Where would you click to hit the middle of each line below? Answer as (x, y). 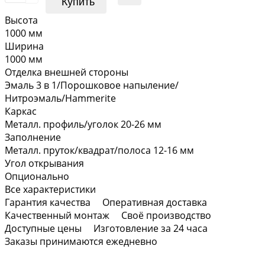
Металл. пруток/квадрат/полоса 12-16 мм (99, 150)
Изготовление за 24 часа (151, 228)
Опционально (37, 176)
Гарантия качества (48, 202)
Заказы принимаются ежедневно (81, 241)
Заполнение (33, 137)
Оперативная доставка (155, 202)
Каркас (21, 111)
